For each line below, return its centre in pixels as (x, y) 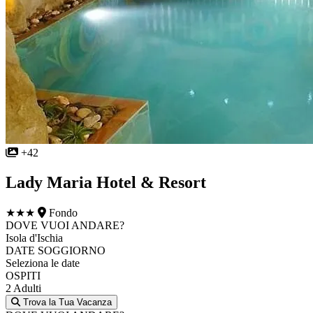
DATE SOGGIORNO (56, 250)
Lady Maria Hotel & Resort (106, 182)
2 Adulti (23, 288)
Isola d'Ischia (34, 238)
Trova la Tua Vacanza (66, 302)
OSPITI (23, 275)
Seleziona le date (43, 263)
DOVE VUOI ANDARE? (65, 225)
